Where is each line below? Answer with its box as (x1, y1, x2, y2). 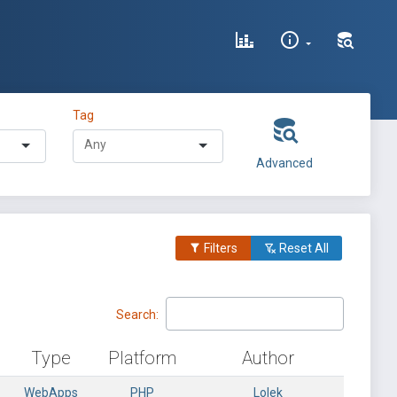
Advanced (255, 156, 313, 170)
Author (242, 347, 294, 369)
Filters (201, 241, 237, 255)
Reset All (276, 241, 329, 255)
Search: (116, 307, 159, 322)
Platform (107, 347, 176, 369)
